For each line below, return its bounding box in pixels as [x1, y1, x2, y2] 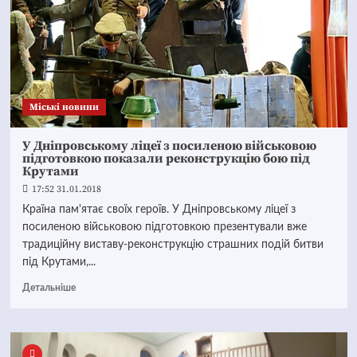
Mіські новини [29, 101, 99, 113]
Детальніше [22, 283, 76, 292]
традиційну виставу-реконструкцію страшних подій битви [22, 239, 324, 250]
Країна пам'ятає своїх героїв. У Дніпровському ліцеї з [22, 204, 296, 215]
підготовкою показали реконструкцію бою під [22, 151, 310, 167]
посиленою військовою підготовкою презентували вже [22, 222, 307, 233]
